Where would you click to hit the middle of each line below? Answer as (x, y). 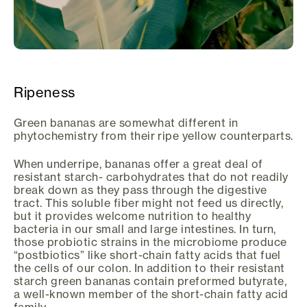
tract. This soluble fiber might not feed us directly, (149, 203)
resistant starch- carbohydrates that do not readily (151, 177)
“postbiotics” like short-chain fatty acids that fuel (147, 255)
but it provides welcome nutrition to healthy (133, 216)
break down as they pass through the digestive (140, 190)
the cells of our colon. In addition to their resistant (149, 268)
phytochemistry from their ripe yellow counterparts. (153, 135)
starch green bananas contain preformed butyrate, (150, 281)
